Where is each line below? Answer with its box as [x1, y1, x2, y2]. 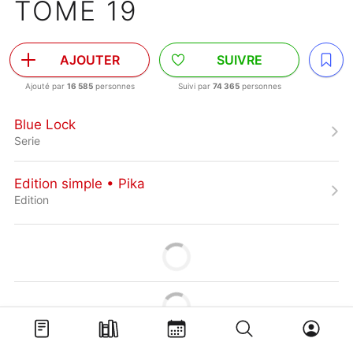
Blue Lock [14, 116, 76, 132]
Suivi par [177, 81, 213, 91]
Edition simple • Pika [14, 175, 145, 191]
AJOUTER [60, 52, 120, 68]
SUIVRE [217, 52, 262, 68]
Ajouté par [24, 81, 67, 91]
